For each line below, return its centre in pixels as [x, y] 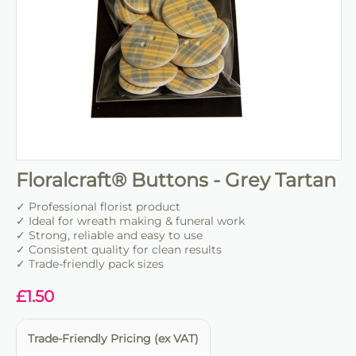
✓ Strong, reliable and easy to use [109, 236]
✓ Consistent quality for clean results [119, 250]
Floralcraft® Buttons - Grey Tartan [176, 180]
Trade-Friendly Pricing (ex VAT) [113, 339]
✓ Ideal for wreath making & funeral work [130, 221]
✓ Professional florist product [98, 207]
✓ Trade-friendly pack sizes [90, 264]
